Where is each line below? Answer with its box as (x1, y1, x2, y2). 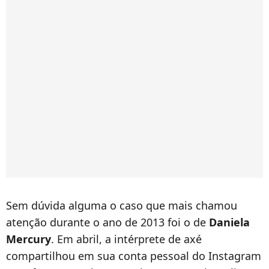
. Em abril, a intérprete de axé (51, 232, 202, 246)
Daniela (209, 215, 250, 229)
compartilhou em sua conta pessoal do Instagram (6, 249, 261, 263)
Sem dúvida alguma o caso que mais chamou (6, 198, 237, 213)
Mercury (6, 232, 51, 246)
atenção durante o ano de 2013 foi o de (6, 215, 209, 229)
